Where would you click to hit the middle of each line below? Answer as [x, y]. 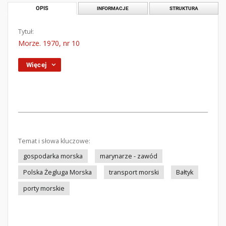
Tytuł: [26, 32]
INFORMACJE [113, 8]
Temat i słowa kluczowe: [54, 141]
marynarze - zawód [129, 156]
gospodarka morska [53, 156]
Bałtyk [185, 172]
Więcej [37, 65]
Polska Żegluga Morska [58, 172]
